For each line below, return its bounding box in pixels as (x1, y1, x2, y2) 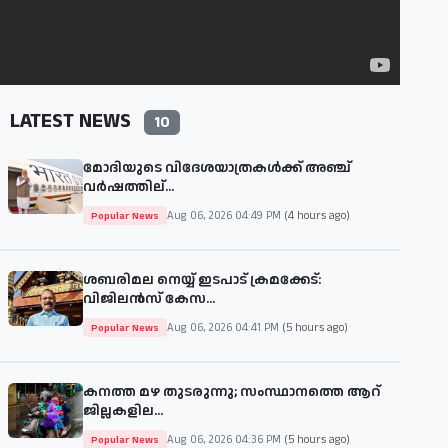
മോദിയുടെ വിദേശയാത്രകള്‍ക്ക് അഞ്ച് (83, 158, 351, 179)
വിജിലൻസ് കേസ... (83, 289, 215, 310)
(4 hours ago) (284, 207, 350, 224)
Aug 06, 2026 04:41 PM (167, 319, 282, 336)
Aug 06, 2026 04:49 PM (167, 207, 284, 224)
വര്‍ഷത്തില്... (83, 177, 174, 198)
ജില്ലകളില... (83, 401, 163, 422)
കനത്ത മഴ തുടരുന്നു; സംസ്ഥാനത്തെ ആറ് (83, 382, 380, 403)
